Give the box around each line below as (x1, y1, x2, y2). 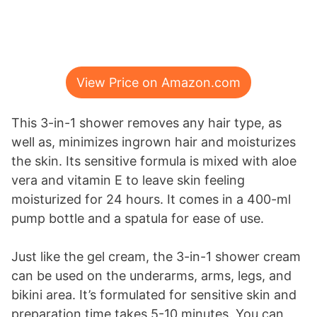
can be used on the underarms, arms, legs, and (11, 268, 292, 284)
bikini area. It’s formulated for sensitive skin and (11, 287, 296, 303)
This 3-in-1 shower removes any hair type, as (11, 115, 282, 131)
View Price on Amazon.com (76, 75, 241, 91)
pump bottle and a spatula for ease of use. (11, 211, 264, 226)
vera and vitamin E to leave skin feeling (11, 173, 245, 188)
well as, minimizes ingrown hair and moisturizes (11, 134, 296, 150)
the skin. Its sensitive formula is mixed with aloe (11, 154, 296, 169)
